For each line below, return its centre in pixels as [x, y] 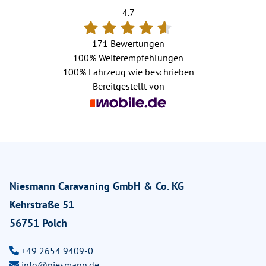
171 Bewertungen [128, 43]
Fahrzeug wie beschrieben [140, 72]
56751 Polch [38, 223]
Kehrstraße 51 [42, 204]
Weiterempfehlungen [140, 57]
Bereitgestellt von [128, 86]
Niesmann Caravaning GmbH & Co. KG [97, 186]
